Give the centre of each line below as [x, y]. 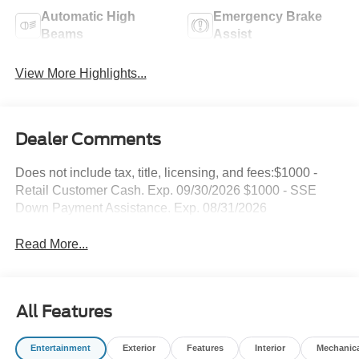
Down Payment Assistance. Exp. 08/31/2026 [141, 208]
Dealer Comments [88, 140]
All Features [64, 311]
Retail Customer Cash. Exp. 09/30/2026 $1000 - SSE [165, 191]
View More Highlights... [81, 74]
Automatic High [88, 16]
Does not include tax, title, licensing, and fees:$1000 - [166, 173]
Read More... [51, 244]
